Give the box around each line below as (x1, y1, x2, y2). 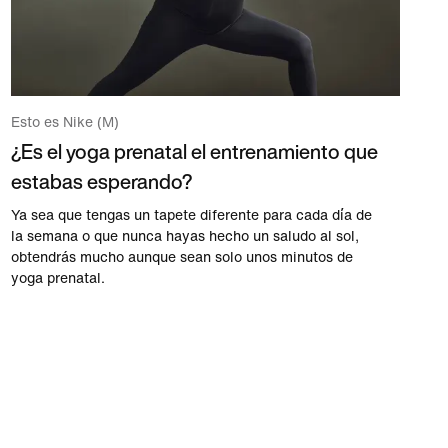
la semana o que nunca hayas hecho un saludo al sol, (10, 228, 359, 244)
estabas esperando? (10, 166, 192, 196)
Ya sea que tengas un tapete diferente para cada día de (10, 207, 372, 223)
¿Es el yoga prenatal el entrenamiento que (10, 136, 378, 166)
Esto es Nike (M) (10, 114, 119, 130)
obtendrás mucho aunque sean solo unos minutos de (10, 249, 353, 265)
